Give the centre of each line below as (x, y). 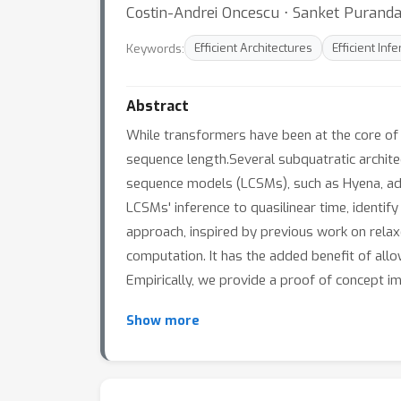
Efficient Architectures (253, 48)
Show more (163, 321)
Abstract (158, 106)
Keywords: (155, 48)
